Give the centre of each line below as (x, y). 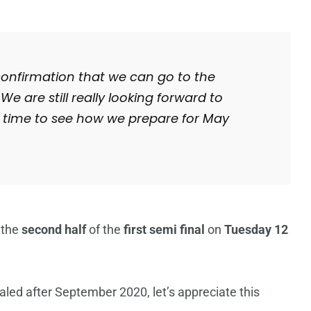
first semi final (164, 230)
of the (105, 230)
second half (54, 230)
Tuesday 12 (256, 230)
